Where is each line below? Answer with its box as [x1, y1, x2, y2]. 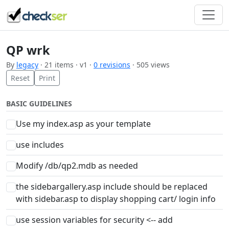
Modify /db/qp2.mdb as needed [16, 159, 139, 171]
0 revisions [94, 59, 130, 70]
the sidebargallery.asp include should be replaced [16, 180, 208, 192]
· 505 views [130, 59, 170, 70]
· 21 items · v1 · [38, 59, 94, 70]
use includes [16, 139, 64, 150]
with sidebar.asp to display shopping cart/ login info [16, 193, 216, 204]
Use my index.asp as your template [16, 118, 151, 129]
